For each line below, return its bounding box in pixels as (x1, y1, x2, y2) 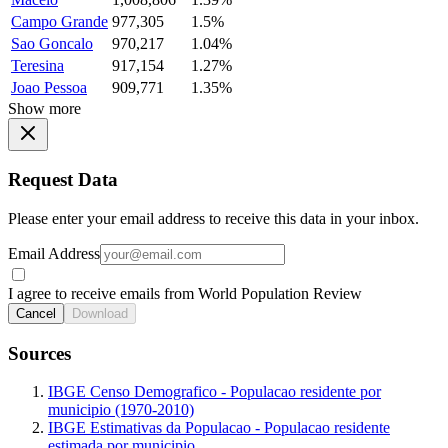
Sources (8, 342, 71, 364)
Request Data (8, 169, 118, 191)
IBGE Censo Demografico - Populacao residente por (48, 383, 381, 401)
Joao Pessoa (11, 78, 87, 96)
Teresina (11, 56, 64, 74)
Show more (8, 99, 81, 117)
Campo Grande (11, 12, 108, 30)
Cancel (16, 305, 56, 321)
